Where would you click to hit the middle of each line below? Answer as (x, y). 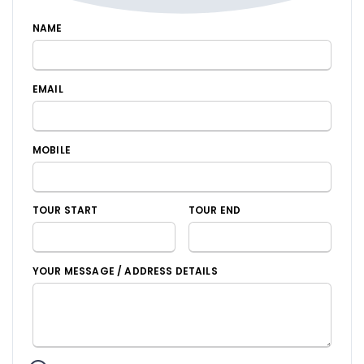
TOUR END (215, 210)
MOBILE (52, 149)
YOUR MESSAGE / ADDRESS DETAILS (125, 271)
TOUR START (65, 210)
